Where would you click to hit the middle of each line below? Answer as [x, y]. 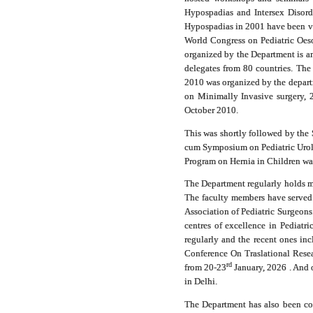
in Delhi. [201, 281]
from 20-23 [205, 267]
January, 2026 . [262, 267]
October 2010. [211, 110]
